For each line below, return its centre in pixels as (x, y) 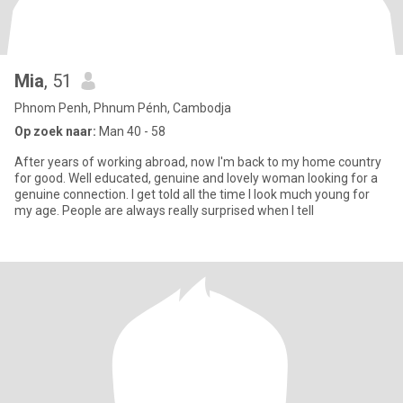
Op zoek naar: (55, 131)
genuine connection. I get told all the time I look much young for (73, 194)
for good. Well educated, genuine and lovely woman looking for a (196, 178)
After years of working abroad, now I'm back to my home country (198, 162)
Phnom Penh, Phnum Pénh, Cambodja (123, 108)
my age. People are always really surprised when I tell (164, 210)
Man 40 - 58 (131, 131)
